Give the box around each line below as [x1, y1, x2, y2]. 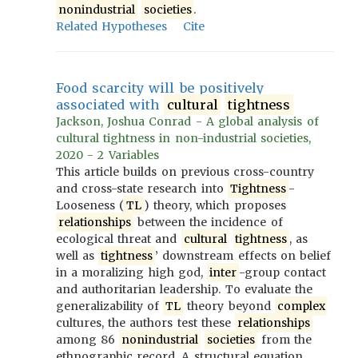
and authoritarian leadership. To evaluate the [56, 282, 313, 296]
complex [276, 299, 325, 313]
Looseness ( [56, 198, 125, 213]
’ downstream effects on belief [155, 249, 332, 263]
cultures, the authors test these [56, 316, 236, 330]
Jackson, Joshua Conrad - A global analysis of [56, 114, 319, 129]
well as [56, 249, 99, 263]
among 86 [56, 332, 120, 347]
